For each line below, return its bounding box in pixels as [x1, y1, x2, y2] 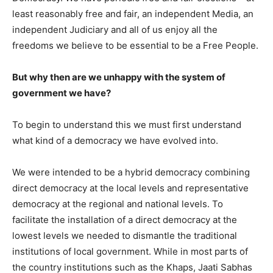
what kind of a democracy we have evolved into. [12, 134, 218, 146]
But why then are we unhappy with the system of [12, 71, 225, 83]
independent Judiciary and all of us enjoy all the [12, 23, 218, 35]
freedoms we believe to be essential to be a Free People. [12, 39, 258, 51]
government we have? [12, 87, 111, 99]
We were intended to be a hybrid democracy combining [12, 166, 250, 178]
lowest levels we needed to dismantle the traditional [12, 229, 237, 241]
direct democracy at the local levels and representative [12, 182, 249, 194]
